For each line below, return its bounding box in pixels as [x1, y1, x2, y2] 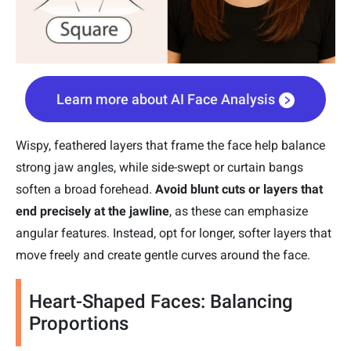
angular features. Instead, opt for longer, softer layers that [16, 225, 331, 241]
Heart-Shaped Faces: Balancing [29, 290, 293, 313]
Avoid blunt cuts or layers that [155, 181, 323, 197]
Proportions [29, 312, 128, 335]
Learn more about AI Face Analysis [56, 90, 275, 107]
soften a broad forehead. [16, 181, 155, 197]
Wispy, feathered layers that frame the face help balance [16, 137, 325, 153]
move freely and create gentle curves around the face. [16, 247, 310, 262]
